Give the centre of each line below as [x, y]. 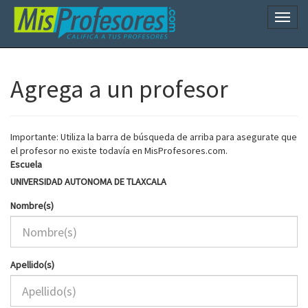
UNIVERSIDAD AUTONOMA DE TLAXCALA [88, 181]
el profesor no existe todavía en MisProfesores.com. [119, 151]
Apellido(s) [32, 265]
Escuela [26, 164]
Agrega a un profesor [119, 89]
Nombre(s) [32, 206]
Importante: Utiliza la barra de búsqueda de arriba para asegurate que [154, 137]
